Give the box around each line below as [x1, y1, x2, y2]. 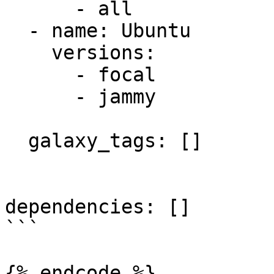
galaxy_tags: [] [5, 130, 28, 152]
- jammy [5, 86, 75, 108]
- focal [5, 64, 75, 86]
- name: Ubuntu [5, 20, 28, 42]
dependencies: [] [5, 196, 191, 218]
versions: [5, 42, 51, 64]
